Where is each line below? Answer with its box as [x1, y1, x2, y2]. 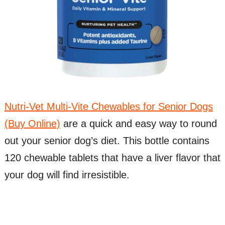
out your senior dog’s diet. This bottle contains [4, 135, 209, 147]
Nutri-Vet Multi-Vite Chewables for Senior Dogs [4, 101, 213, 113]
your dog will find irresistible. [4, 169, 130, 181]
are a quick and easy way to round [60, 118, 217, 130]
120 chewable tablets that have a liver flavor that [4, 152, 220, 164]
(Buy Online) [4, 118, 60, 130]
